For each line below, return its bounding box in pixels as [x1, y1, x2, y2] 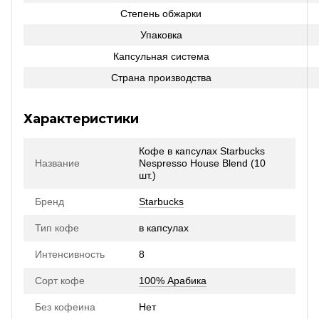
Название [35, 157, 80, 169]
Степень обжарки [120, 8, 202, 19]
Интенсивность [35, 249, 105, 260]
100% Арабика [139, 275, 206, 286]
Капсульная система [113, 51, 209, 62]
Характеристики [23, 111, 139, 127]
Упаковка [140, 29, 182, 41]
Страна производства [110, 72, 211, 83]
